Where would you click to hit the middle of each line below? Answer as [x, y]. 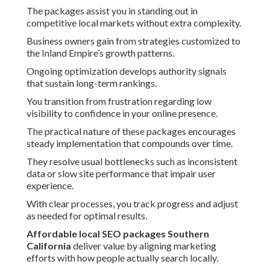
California [49, 246]
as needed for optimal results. [87, 216]
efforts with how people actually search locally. [122, 258]
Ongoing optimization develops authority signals [127, 71]
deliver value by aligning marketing [144, 246]
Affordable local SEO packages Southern [118, 234]
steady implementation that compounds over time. [130, 143]
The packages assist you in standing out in [112, 11]
